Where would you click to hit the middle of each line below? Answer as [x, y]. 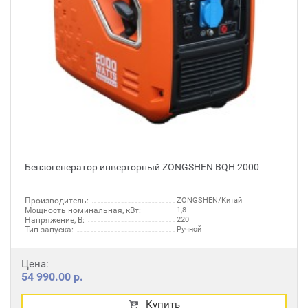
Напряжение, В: [55, 220]
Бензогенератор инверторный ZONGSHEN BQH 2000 [142, 167]
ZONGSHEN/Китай [209, 200]
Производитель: [57, 201]
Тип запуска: [49, 230]
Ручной [189, 229]
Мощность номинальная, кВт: [83, 210]
